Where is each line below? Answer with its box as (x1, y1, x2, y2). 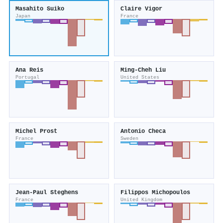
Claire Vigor (120, 5, 162, 13)
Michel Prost (15, 128, 57, 135)
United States (120, 74, 159, 81)
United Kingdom (120, 197, 162, 203)
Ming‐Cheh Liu (120, 67, 166, 74)
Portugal (15, 74, 39, 81)
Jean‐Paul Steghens (15, 189, 78, 197)
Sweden (120, 135, 138, 142)
